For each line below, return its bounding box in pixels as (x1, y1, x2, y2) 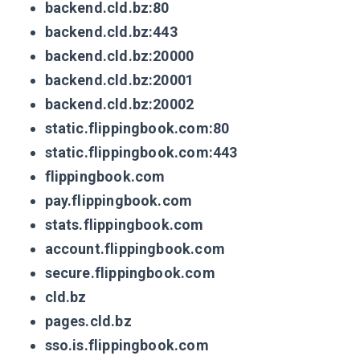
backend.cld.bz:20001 (44, 72, 194, 89)
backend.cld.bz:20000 (44, 47, 194, 65)
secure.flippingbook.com (44, 264, 215, 282)
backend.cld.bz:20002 (44, 96, 194, 113)
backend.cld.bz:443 (44, 23, 178, 41)
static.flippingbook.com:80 (44, 120, 230, 137)
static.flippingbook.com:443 (44, 144, 238, 162)
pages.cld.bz (44, 313, 132, 330)
